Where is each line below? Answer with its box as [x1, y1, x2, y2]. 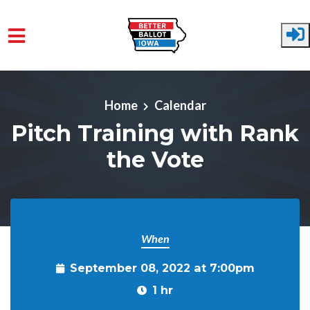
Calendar [154, 97, 206, 113]
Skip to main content [10, 65, 120, 80]
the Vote [106, 145, 204, 173]
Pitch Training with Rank [11, 119, 299, 147]
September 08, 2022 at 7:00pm [69, 261, 255, 275]
